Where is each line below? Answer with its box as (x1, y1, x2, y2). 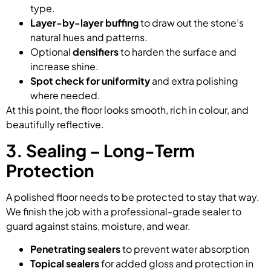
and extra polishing (150, 74, 238, 87)
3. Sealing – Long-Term (6, 140, 195, 162)
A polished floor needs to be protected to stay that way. (6, 191, 260, 204)
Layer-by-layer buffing (30, 16, 139, 29)
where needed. (30, 88, 100, 102)
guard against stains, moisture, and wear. (6, 220, 191, 233)
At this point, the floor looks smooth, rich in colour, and (6, 103, 249, 116)
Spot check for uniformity (30, 74, 150, 87)
